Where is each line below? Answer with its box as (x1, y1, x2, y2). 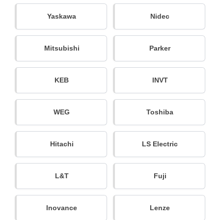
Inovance (46, 203, 77, 212)
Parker (149, 44, 170, 52)
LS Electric (142, 139, 178, 148)
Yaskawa (47, 12, 76, 20)
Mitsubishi (44, 44, 80, 52)
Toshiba (146, 108, 173, 116)
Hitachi (50, 139, 74, 148)
